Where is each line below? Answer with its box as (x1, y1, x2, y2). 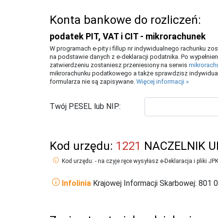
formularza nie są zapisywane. (50, 77, 136, 85)
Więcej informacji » (136, 77, 189, 85)
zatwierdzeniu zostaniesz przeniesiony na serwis (50, 61, 189, 69)
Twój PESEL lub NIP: (50, 102, 121, 111)
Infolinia (62, 178, 91, 188)
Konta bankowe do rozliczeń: (50, 13, 201, 27)
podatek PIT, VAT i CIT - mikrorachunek (50, 31, 206, 41)
